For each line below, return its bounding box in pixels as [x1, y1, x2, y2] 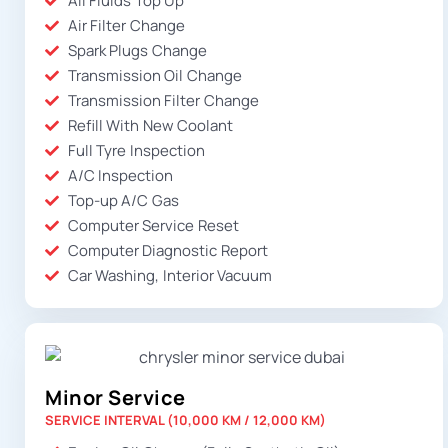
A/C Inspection [67, 165, 173, 187]
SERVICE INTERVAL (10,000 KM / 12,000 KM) [45, 410, 326, 429]
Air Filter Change [67, 15, 185, 37]
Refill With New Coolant [67, 115, 233, 137]
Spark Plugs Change [67, 40, 207, 62]
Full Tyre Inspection [67, 140, 205, 162]
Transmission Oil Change [67, 65, 242, 87]
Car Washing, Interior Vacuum [67, 265, 272, 287]
